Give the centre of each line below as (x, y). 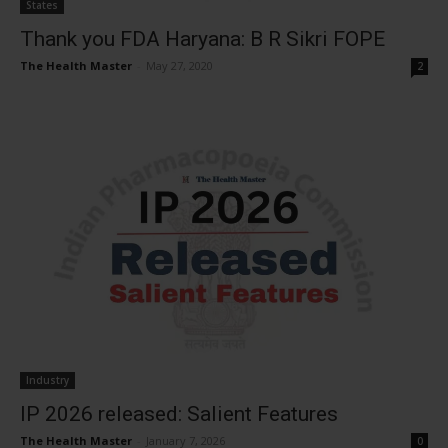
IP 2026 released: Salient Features (179, 413)
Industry (47, 379)
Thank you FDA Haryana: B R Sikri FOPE (202, 39)
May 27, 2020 (179, 66)
